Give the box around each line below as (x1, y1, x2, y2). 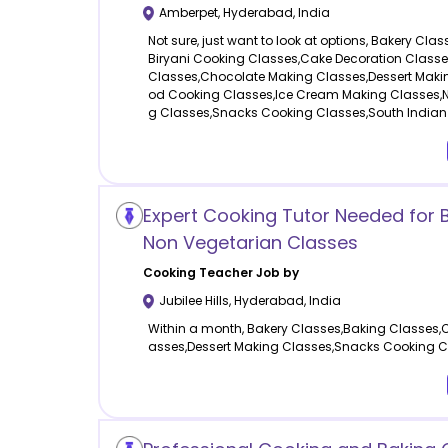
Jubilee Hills (158, 292, 229, 310)
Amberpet (158, 4, 218, 22)
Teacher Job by (195, 264, 299, 282)
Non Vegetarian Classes (142, 230, 358, 256)
